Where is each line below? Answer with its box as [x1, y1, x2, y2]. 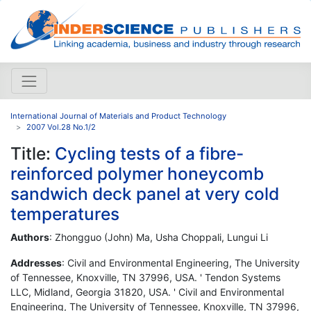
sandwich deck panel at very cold [10, 183, 279, 204]
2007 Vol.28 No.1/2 [26, 121, 96, 132]
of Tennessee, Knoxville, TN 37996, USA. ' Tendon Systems [10, 271, 280, 283]
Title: [10, 142, 55, 164]
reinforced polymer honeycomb [10, 162, 264, 184]
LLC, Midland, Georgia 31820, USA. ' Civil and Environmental [10, 285, 284, 298]
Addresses [10, 256, 62, 269]
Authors [10, 230, 49, 243]
